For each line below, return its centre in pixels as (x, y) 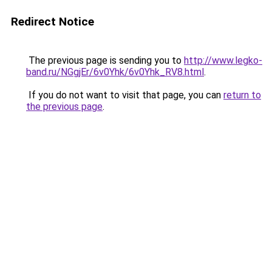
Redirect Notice (53, 22)
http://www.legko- (223, 60)
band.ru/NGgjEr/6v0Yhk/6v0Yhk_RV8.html (115, 72)
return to (242, 95)
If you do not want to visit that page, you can (125, 95)
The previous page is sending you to (105, 60)
